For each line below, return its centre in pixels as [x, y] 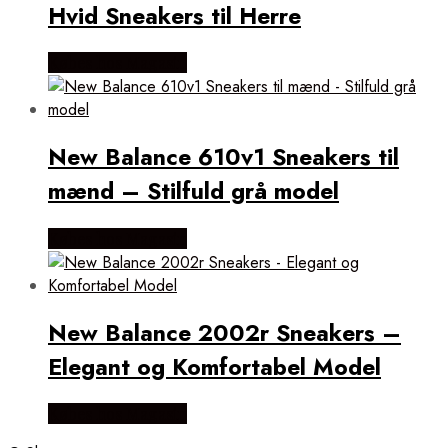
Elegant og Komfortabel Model [214, 366]
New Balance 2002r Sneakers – [224, 332]
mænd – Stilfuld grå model [193, 191]
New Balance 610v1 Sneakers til [223, 157]
